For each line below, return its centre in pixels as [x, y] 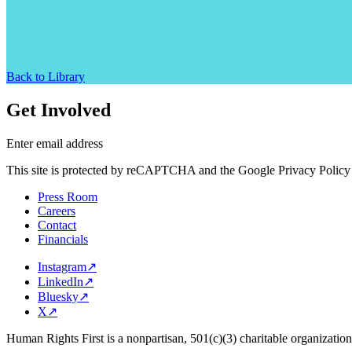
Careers [57, 211]
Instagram [62, 266]
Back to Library [46, 76]
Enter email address [55, 143]
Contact [57, 225]
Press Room [68, 196]
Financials [63, 239]
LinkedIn [60, 281]
